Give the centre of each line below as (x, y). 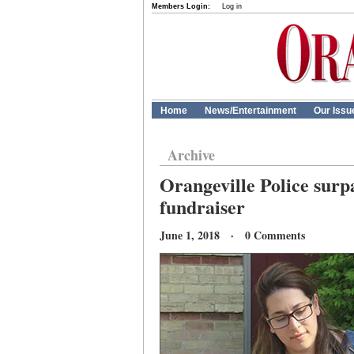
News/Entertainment (250, 111)
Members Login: (181, 6)
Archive (191, 155)
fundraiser (202, 207)
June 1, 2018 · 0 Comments (232, 235)
